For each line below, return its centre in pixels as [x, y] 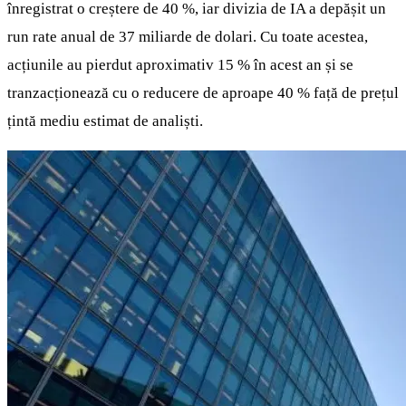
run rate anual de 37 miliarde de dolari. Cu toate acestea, [188, 36]
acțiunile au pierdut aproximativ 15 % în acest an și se [180, 64]
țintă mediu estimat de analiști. [105, 121]
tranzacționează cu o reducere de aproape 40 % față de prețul [203, 92]
